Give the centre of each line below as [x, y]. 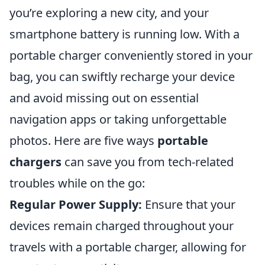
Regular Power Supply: [76, 204]
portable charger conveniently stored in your [131, 55]
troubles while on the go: [77, 183]
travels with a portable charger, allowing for [128, 247]
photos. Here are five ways [83, 140]
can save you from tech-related [148, 162]
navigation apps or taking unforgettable [118, 119]
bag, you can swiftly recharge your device [122, 77]
